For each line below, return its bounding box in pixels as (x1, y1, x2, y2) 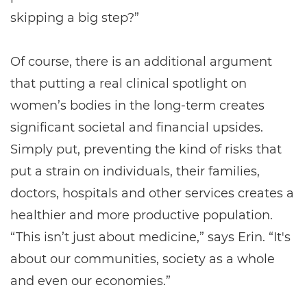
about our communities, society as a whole (10, 251, 275, 267)
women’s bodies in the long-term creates (10, 98, 265, 114)
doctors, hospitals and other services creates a (10, 186, 294, 201)
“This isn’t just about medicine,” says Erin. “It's (10, 230, 291, 245)
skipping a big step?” (10, 10, 139, 26)
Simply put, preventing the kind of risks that (10, 142, 282, 158)
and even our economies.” (10, 273, 171, 289)
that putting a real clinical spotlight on (10, 76, 247, 92)
